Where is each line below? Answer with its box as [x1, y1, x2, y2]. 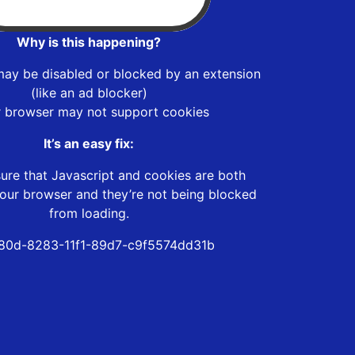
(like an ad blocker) [30, 84, 147, 101]
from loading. [48, 204, 129, 221]
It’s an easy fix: [44, 135, 134, 151]
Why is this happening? [17, 33, 161, 50]
